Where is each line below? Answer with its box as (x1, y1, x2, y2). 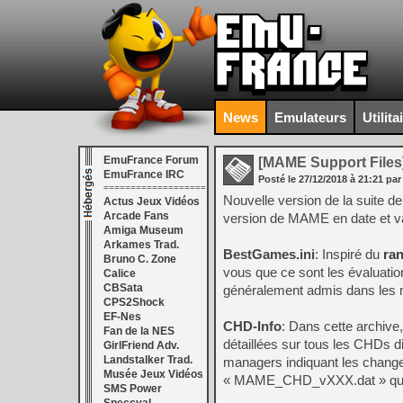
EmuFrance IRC (103, 168, 184, 181)
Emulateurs (274, 109, 346, 125)
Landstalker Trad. (103, 354, 193, 366)
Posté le (258, 174, 299, 184)
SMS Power (103, 382, 162, 395)
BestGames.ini (223, 246, 315, 262)
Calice (103, 267, 136, 280)
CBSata (103, 282, 143, 294)
